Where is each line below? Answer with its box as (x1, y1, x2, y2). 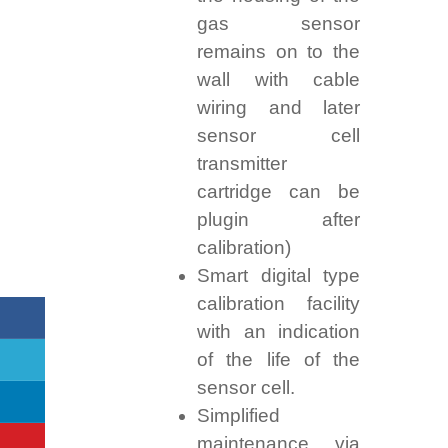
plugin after (196, 209, 361, 231)
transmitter (196, 153, 287, 175)
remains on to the (196, 41, 361, 63)
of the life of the (196, 349, 361, 371)
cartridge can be (196, 181, 361, 203)
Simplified (196, 405, 280, 427)
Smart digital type (196, 265, 361, 287)
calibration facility (196, 293, 361, 315)
